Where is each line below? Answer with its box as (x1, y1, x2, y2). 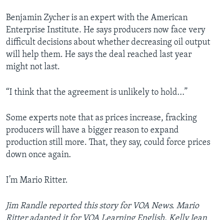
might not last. (6, 62, 60, 72)
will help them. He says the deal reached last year (6, 50, 192, 60)
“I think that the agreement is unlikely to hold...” (6, 88, 188, 98)
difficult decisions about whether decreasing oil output (6, 38, 210, 48)
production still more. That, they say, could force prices (6, 138, 210, 148)
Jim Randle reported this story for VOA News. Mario (6, 201, 199, 211)
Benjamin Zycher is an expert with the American (6, 13, 188, 23)
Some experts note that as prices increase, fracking (6, 113, 197, 123)
